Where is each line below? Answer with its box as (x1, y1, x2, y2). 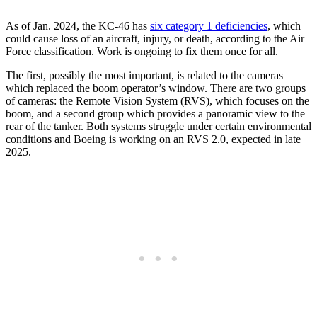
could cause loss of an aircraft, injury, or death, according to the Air (6, 32, 304, 45)
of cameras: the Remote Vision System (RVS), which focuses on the (6, 94, 309, 107)
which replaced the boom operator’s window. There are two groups (6, 81, 306, 94)
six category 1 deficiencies (150, 19, 267, 32)
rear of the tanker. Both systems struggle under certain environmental (6, 120, 311, 132)
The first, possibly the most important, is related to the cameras (6, 69, 283, 81)
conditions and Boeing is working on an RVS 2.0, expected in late (6, 132, 301, 145)
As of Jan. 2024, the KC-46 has (6, 19, 150, 32)
